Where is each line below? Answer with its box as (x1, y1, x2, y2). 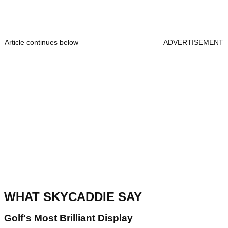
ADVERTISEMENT (163, 38, 223, 46)
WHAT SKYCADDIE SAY (4, 189, 142, 204)
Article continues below (5, 38, 78, 46)
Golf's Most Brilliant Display (4, 212, 133, 223)
